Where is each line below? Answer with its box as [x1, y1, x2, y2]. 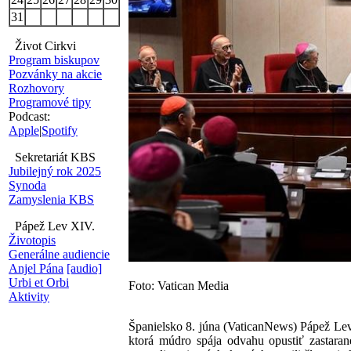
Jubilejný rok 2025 [9, 165, 101, 178]
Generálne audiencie [9, 248, 110, 261]
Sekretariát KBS [9, 150, 96, 164]
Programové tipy [9, 96, 91, 109]
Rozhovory [9, 81, 64, 95]
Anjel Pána [9, 262, 63, 275]
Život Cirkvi [9, 39, 76, 52]
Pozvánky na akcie [9, 67, 102, 81]
